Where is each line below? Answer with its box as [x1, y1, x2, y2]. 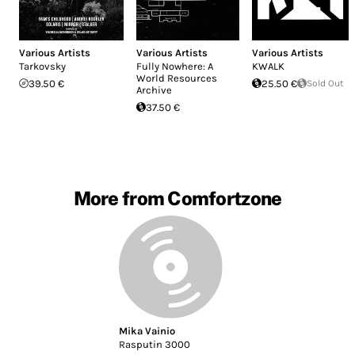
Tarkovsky [19, 59, 66, 72]
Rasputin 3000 [119, 338, 191, 351]
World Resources [136, 71, 217, 84]
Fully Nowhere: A [136, 59, 213, 72]
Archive [136, 83, 172, 96]
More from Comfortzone [73, 186, 282, 209]
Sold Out [307, 77, 345, 89]
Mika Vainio [119, 325, 176, 338]
